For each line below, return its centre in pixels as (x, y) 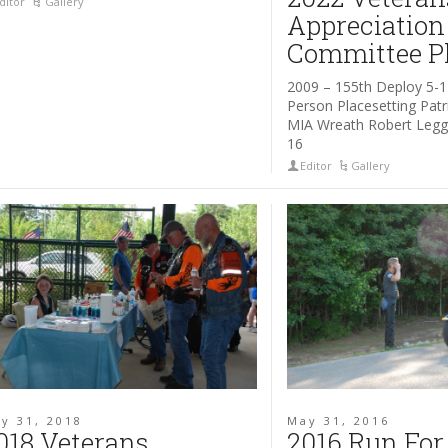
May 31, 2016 (339, 421)
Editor (316, 165)
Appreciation (366, 24)
